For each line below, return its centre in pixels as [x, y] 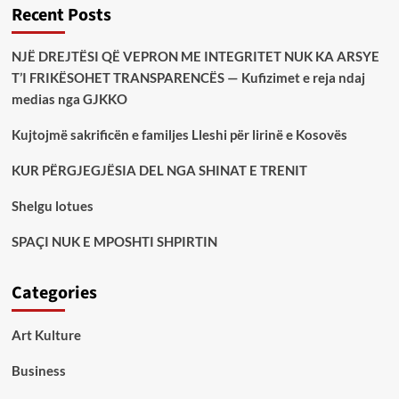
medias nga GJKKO [69, 98]
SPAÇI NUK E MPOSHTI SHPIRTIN [114, 241]
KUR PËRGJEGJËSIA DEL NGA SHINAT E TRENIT [159, 170]
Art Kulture [46, 334]
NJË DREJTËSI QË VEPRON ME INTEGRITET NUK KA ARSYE [195, 56]
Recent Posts [61, 15]
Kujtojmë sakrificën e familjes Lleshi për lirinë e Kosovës [179, 134]
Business [38, 370]
